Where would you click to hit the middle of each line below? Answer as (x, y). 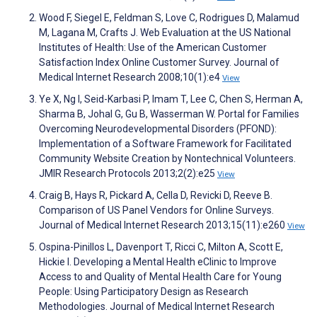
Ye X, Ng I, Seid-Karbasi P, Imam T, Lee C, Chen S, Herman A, (171, 99)
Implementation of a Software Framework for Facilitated (165, 144)
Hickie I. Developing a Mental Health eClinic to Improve (158, 262)
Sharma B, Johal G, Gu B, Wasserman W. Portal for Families (169, 114)
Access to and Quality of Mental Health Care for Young (160, 277)
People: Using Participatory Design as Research (144, 292)
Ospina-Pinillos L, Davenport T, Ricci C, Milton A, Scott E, (161, 247)
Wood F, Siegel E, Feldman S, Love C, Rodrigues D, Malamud (169, 18)
